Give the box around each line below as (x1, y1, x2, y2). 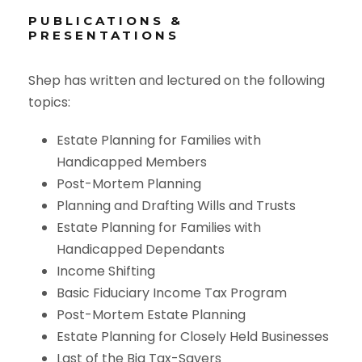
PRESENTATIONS (28, 27, 179, 43)
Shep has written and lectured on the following (28, 70, 325, 90)
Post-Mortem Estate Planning (57, 305, 246, 324)
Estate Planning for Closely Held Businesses (57, 326, 329, 346)
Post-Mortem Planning (57, 174, 201, 193)
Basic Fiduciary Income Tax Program (57, 283, 287, 302)
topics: (28, 92, 70, 112)
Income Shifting (57, 261, 155, 280)
